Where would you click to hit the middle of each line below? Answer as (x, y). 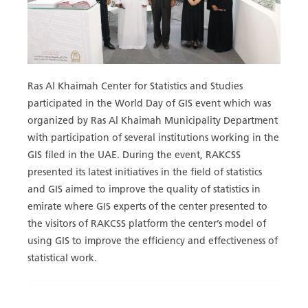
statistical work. (62, 258)
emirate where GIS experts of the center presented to (147, 206)
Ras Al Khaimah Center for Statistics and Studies (135, 86)
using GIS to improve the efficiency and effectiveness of (152, 241)
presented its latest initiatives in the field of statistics (144, 172)
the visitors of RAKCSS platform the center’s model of (146, 223)
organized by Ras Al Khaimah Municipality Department (152, 120)
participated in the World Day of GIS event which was (149, 103)
